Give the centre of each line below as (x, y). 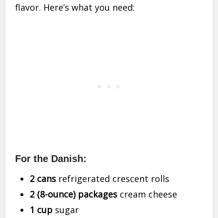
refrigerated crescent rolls (113, 179)
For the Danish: (51, 159)
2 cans (43, 179)
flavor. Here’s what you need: (75, 8)
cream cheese (147, 194)
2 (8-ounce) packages (74, 194)
